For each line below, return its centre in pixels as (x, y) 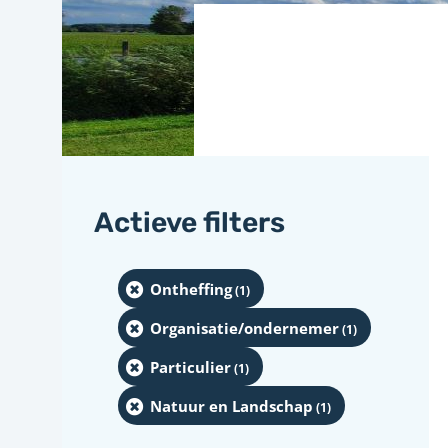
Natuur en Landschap (231, 405)
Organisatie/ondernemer (244, 327)
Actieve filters (189, 222)
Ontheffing (191, 288)
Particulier (190, 366)
